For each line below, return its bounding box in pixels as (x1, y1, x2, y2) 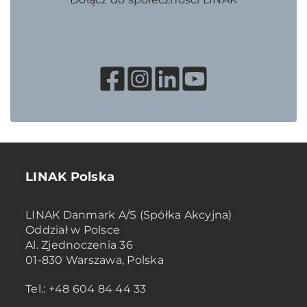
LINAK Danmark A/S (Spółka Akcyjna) (25, 208, 232, 221)
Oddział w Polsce (25, 223, 120, 236)
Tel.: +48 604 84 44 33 (25, 282, 147, 295)
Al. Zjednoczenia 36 (25, 238, 133, 251)
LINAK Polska (25, 169, 114, 184)
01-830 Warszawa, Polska (25, 253, 164, 267)
